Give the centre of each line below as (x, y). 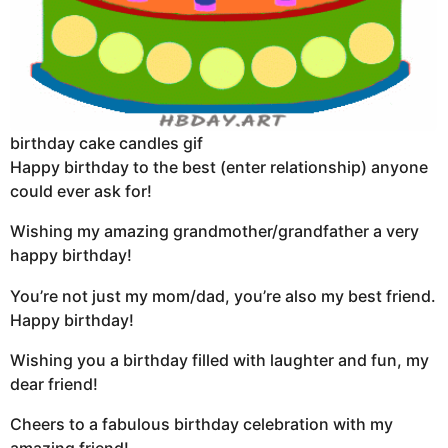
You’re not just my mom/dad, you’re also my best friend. (223, 295)
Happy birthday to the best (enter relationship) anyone (219, 167)
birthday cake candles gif (106, 143)
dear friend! (54, 383)
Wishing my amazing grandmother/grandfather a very (214, 231)
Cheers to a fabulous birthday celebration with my (201, 424)
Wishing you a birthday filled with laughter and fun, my (219, 359)
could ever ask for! (81, 191)
